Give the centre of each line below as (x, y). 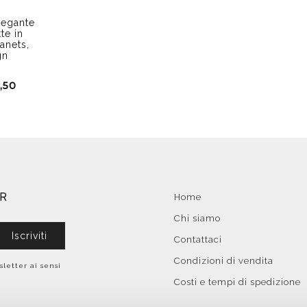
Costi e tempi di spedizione (237, 282)
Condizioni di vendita (224, 260)
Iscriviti (30, 235)
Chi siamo (197, 218)
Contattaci (198, 239)
